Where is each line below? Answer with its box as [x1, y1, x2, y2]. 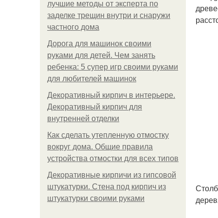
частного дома [47, 23, 99, 31]
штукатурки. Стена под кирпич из [47, 182, 166, 191]
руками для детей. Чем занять [47, 51, 155, 59]
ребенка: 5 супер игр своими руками [47, 63, 178, 71]
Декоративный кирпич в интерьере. [47, 91, 175, 99]
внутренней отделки [47, 114, 119, 123]
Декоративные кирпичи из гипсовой [47, 171, 176, 179]
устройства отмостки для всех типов [47, 154, 179, 163]
